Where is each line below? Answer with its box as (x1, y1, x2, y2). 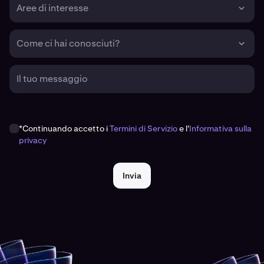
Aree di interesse (16, 2, 88, 15)
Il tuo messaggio (16, 72, 88, 85)
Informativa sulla (189, 123, 252, 134)
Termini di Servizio (110, 123, 177, 134)
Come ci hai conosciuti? (16, 37, 120, 50)
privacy (19, 135, 47, 146)
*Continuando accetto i (19, 123, 110, 134)
